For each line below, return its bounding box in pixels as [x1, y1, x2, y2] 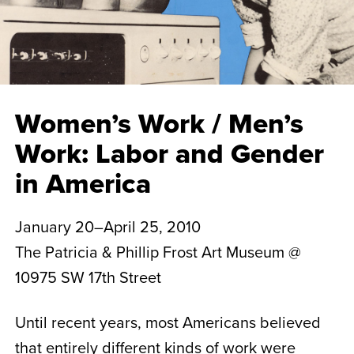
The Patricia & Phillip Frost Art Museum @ [14, 240, 301, 263]
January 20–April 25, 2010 [14, 215, 201, 238]
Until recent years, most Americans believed [14, 311, 321, 333]
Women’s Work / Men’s [14, 103, 303, 143]
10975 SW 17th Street [14, 265, 161, 288]
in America [14, 163, 151, 203]
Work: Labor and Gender [14, 133, 324, 173]
